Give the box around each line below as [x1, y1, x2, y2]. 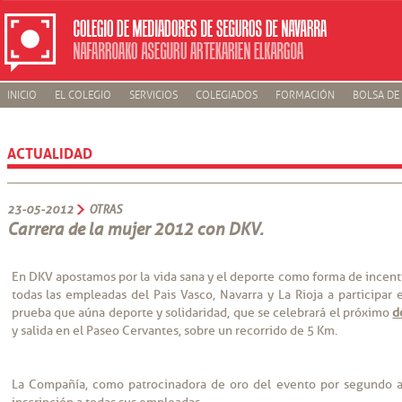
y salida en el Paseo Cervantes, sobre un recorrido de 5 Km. [11, 323, 337, 338]
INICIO [6, 89, 37, 102]
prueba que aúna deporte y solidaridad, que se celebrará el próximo [11, 305, 393, 320]
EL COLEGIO [54, 89, 111, 102]
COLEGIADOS [195, 89, 258, 102]
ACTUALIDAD [6, 140, 92, 163]
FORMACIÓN [275, 89, 335, 102]
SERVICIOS [128, 89, 178, 102]
